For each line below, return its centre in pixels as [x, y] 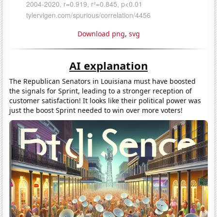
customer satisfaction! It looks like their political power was [105, 100]
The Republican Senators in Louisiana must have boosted [103, 81]
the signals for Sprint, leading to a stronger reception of [101, 91]
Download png [101, 33]
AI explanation [108, 65]
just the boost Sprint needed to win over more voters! [96, 110]
